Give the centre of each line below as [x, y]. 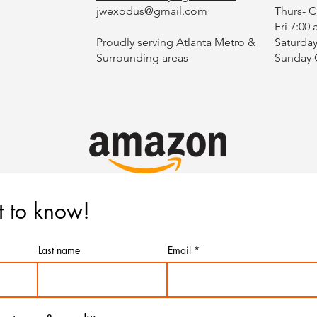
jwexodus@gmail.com [152, 11]
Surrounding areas [142, 58]
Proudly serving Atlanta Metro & [176, 42]
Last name [59, 250]
